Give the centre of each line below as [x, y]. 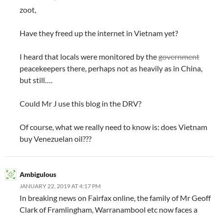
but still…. [36, 80]
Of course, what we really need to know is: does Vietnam [113, 127]
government [179, 56]
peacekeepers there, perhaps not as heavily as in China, [111, 68]
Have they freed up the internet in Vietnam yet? [99, 33]
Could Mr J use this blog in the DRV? [80, 103]
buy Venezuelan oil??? [55, 138]
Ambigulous [38, 174]
